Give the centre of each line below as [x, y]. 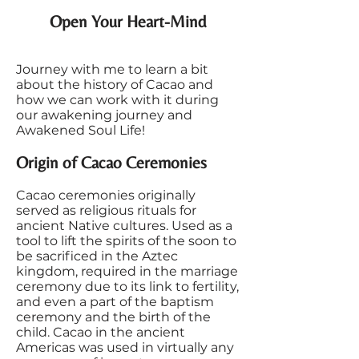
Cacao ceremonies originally [106, 195]
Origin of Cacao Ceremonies [111, 163]
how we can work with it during [117, 100]
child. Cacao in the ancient [101, 332]
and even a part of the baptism [115, 302]
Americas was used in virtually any [125, 347]
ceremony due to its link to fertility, [127, 286]
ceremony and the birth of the [113, 317]
